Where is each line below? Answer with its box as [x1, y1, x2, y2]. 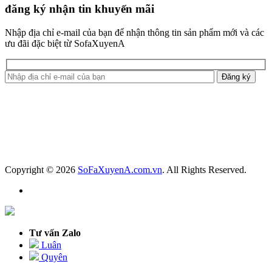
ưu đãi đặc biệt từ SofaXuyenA [5, 38, 125, 49]
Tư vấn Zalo [29, 228, 81, 239]
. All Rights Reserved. [162, 165, 246, 175]
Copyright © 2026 [5, 165, 78, 175]
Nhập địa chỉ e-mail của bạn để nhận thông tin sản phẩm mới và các [5, 27, 264, 38]
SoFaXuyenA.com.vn [78, 165, 162, 175]
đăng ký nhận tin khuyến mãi [5, 2, 154, 15]
